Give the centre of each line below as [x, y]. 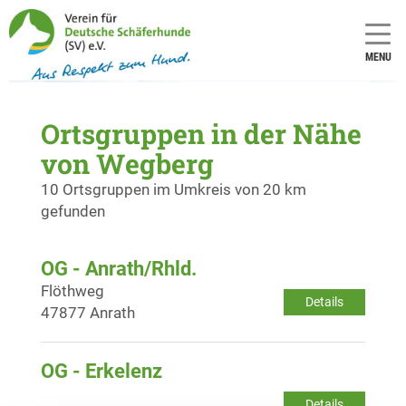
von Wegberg [127, 163]
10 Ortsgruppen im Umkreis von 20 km [174, 189]
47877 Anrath [88, 312]
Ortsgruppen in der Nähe [201, 133]
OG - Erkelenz [101, 371]
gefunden [73, 211]
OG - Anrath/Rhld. [119, 268]
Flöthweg [72, 290]
